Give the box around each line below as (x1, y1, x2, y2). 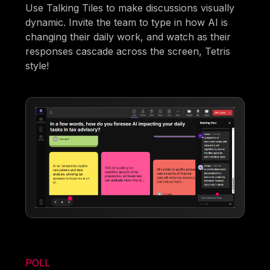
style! (25, 60, 49, 72)
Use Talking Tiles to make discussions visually (25, 2, 235, 14)
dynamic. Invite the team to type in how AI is (25, 16, 228, 29)
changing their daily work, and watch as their (25, 31, 231, 43)
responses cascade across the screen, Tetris (25, 45, 231, 58)
